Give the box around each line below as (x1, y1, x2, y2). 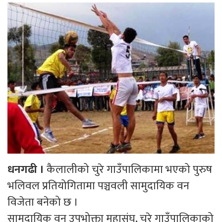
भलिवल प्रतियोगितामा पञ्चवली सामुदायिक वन (7, 176, 189, 195)
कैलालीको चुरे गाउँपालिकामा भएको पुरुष (44, 160, 212, 179)
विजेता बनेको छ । (7, 193, 78, 212)
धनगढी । (7, 160, 44, 179)
